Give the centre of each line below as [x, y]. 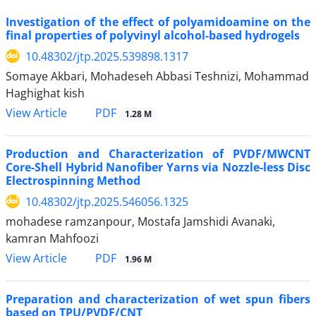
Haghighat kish [45, 93]
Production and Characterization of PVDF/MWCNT [158, 153]
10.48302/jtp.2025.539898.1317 [107, 56]
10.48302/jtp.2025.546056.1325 [107, 201]
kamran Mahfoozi [52, 238]
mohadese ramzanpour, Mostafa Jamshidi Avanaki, [140, 221]
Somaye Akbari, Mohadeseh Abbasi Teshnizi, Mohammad [157, 76]
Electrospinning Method [73, 180]
